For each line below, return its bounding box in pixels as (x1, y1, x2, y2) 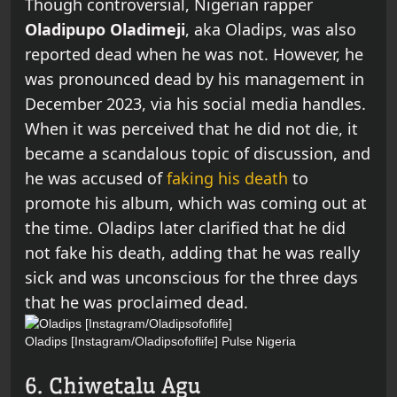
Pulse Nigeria (222, 334, 296, 349)
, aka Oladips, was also (185, 19, 356, 41)
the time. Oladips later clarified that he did (25, 217, 346, 239)
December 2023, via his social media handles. (25, 93, 366, 115)
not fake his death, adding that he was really (25, 242, 360, 264)
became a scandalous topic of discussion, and (25, 143, 370, 165)
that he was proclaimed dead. (25, 292, 248, 314)
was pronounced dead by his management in (25, 68, 364, 90)
